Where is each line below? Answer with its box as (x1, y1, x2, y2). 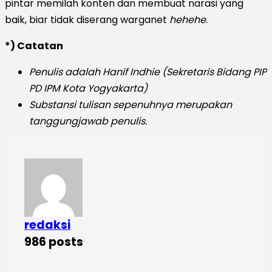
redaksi (24, 216, 70, 233)
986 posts (24, 233, 83, 250)
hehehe (169, 12, 206, 27)
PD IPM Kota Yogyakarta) (29, 81, 148, 95)
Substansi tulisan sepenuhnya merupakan (29, 97, 232, 112)
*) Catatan (5, 38, 63, 53)
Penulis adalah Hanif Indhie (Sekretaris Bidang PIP (29, 64, 267, 79)
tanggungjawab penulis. (29, 114, 147, 128)
